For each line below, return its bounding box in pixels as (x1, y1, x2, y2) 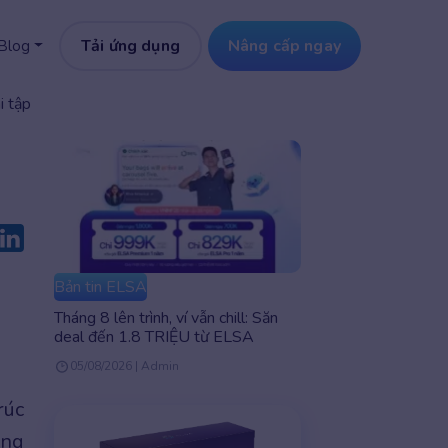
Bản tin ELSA (53, 276, 147, 299)
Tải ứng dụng (81, 35, 180, 57)
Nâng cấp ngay (227, 35, 341, 57)
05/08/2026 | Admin (69, 358, 179, 375)
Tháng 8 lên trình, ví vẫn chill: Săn (53, 307, 278, 330)
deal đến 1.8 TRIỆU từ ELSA (53, 326, 254, 349)
